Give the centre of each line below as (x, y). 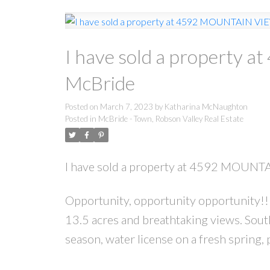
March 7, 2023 (126, 106)
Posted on (82, 106)
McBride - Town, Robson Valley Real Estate (171, 118)
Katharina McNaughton (206, 106)
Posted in (80, 118)
